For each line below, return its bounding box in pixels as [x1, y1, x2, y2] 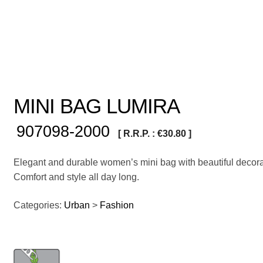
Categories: [14, 200, 62, 210]
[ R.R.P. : [118, 128, 158, 139]
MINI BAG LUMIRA [14, 94, 180, 117]
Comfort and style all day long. [14, 171, 140, 182]
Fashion [100, 200, 134, 210]
